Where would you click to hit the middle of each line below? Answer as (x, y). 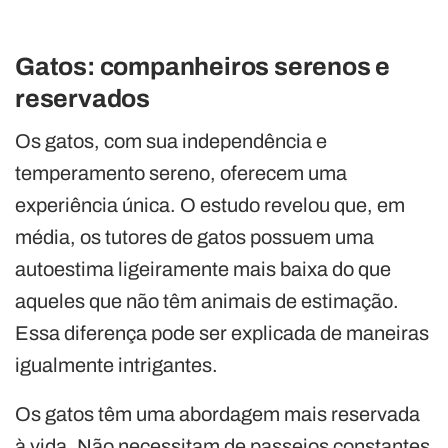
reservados (83, 99)
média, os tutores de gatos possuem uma (194, 237)
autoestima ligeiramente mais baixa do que (203, 269)
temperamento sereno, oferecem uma (181, 173)
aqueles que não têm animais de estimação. (207, 301)
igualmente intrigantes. (116, 365)
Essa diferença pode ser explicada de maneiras (222, 333)
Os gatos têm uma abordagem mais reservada (217, 414)
